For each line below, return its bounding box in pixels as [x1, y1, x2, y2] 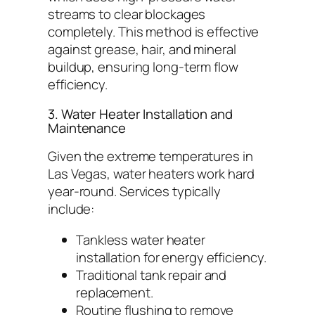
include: [48, 200, 95, 219]
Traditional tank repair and [76, 265, 227, 284]
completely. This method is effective [48, 22, 259, 41]
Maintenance [48, 118, 126, 137]
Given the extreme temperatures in [48, 147, 253, 166]
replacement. [76, 283, 153, 302]
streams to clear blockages [48, 5, 206, 24]
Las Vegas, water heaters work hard [48, 165, 255, 184]
